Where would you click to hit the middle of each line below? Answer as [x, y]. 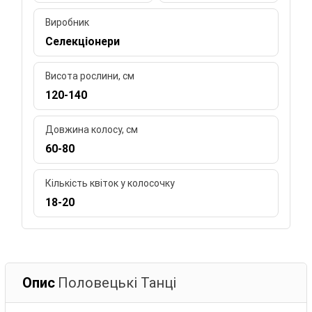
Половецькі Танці [117, 282]
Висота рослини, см [90, 76]
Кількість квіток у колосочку [110, 183]
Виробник [68, 22]
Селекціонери [83, 41]
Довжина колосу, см [92, 129]
